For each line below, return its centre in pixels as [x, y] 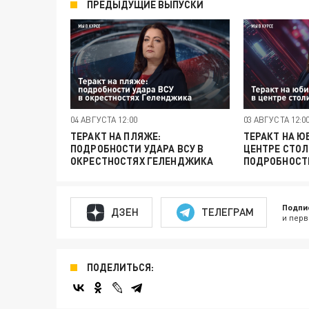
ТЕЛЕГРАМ [227, 212]
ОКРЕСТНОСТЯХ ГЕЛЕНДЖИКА [142, 161]
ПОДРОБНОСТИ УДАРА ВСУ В [137, 148]
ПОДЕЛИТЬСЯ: [120, 267]
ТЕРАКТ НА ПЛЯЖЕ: [116, 136]
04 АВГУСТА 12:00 [104, 119]
